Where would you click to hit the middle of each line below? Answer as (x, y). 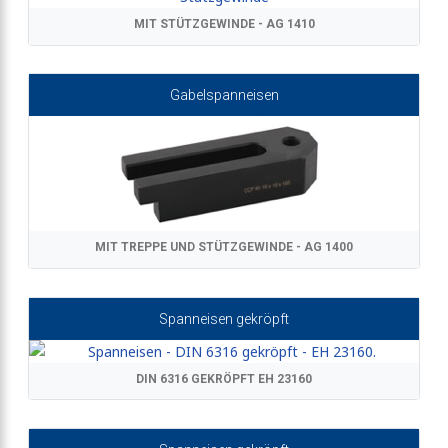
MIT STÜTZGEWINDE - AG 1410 (224, 24)
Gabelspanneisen (224, 95)
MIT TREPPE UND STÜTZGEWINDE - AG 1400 (224, 247)
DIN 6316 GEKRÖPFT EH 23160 (224, 378)
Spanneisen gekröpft (224, 318)
